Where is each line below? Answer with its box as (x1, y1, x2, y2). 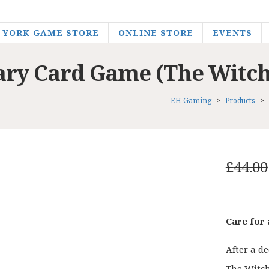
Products (225, 95, 255, 106)
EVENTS (212, 27, 252, 38)
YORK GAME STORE (2, 27, 99, 38)
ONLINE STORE (118, 27, 193, 38)
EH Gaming (171, 95, 211, 106)
